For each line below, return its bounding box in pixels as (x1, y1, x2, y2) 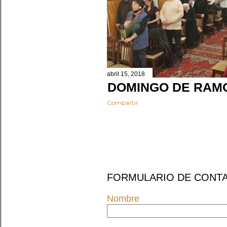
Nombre (107, 194, 139, 204)
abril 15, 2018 (107, 70, 145, 78)
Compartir (107, 99, 138, 107)
